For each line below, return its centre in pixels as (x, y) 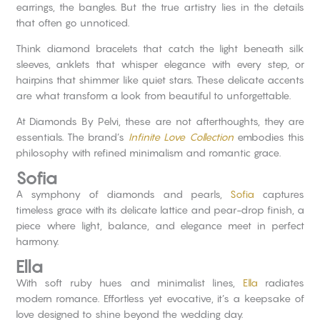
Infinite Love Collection (181, 136)
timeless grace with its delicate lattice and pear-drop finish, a (160, 209)
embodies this (271, 136)
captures (280, 194)
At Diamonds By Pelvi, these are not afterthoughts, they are (160, 121)
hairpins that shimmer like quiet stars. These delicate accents (160, 79)
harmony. (37, 241)
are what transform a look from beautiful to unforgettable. (153, 95)
